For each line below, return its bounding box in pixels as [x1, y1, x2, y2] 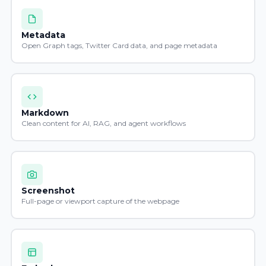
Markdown [21, 107, 69, 118]
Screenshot [21, 185, 75, 196]
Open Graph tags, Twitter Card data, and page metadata [21, 40, 217, 50]
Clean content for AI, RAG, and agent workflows [21, 118, 186, 128]
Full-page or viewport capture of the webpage [21, 196, 179, 205]
